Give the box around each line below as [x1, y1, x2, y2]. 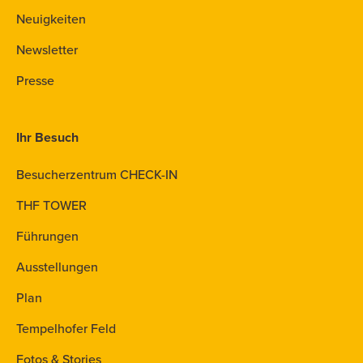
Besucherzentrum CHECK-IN [16, 165, 177, 184]
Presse [16, 71, 54, 90]
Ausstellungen [16, 258, 98, 276]
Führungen [16, 227, 79, 246]
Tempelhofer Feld [16, 319, 116, 338]
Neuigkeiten [16, 10, 86, 28]
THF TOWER [16, 196, 87, 215]
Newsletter [16, 41, 78, 59]
